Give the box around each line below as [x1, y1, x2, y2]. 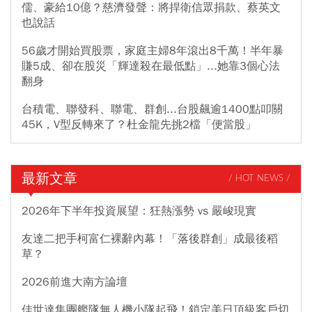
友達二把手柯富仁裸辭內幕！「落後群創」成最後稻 [22, 231, 278, 246]
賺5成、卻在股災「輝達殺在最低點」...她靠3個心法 [22, 58, 280, 73]
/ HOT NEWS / [228, 174, 290, 184]
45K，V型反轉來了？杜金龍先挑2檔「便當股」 [22, 117, 256, 132]
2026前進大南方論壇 [22, 274, 127, 289]
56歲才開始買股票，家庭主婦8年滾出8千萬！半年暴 [22, 43, 283, 58]
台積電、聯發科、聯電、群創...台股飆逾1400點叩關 [22, 102, 283, 116]
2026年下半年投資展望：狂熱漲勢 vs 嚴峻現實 [22, 203, 256, 218]
